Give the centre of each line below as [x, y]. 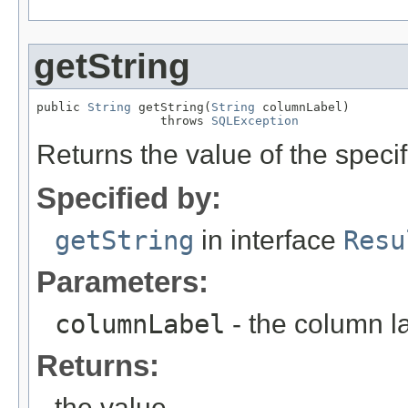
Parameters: [122, 282]
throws [124, 121]
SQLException [255, 121]
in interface [269, 240]
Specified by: [129, 199]
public [62, 107]
